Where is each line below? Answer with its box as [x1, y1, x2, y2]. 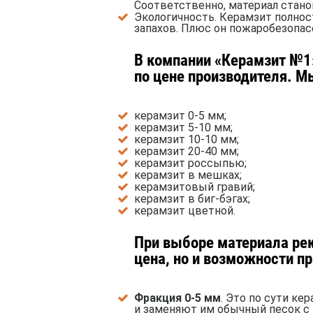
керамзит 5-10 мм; [134, 121, 233, 135]
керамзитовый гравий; [134, 180, 255, 194]
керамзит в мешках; [134, 168, 242, 182]
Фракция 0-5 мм [134, 291, 221, 305]
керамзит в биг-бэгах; [134, 192, 250, 206]
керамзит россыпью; [134, 156, 247, 170]
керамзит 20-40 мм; [134, 145, 239, 159]
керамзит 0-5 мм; [134, 109, 226, 123]
